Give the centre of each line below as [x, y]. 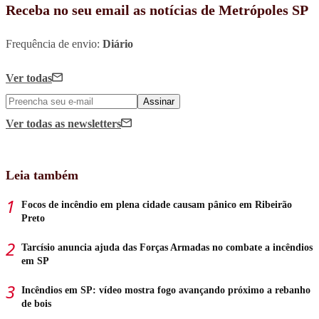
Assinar [159, 102]
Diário [118, 44]
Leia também [42, 176]
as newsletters [88, 124]
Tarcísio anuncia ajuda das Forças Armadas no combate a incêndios [167, 248]
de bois [36, 304]
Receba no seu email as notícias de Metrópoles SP [157, 10]
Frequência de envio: [54, 44]
